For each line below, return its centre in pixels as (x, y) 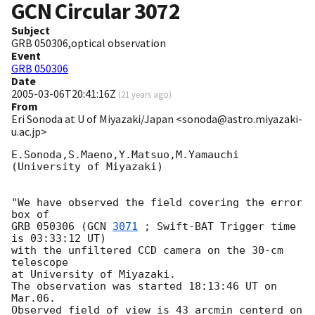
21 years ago (145, 95)
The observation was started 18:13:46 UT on (144, 287)
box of (30, 215)
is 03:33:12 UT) (59, 239)
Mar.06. (33, 298)
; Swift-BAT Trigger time (217, 227)
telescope (40, 263)
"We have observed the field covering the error (157, 203)
